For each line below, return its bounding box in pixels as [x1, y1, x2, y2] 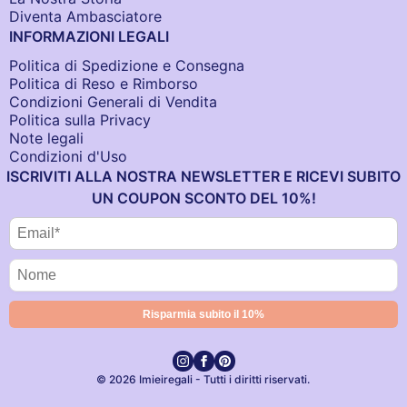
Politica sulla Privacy [9, 111, 151, 130]
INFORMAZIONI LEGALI [9, 27, 169, 46]
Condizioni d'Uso [9, 147, 127, 166]
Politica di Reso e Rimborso [9, 74, 198, 94]
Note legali [9, 129, 84, 148]
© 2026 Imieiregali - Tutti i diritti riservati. [96, 372, 311, 387]
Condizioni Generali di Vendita [9, 93, 217, 112]
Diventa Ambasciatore [9, 7, 162, 26]
